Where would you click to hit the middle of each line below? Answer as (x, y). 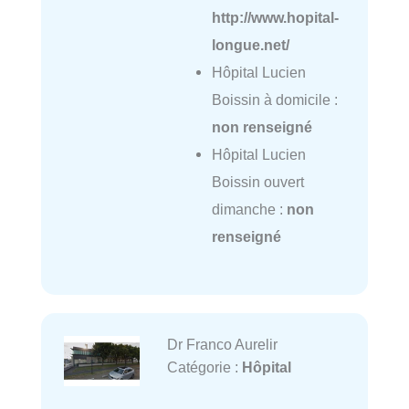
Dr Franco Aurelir (222, 345)
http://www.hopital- (275, 17)
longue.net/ (250, 44)
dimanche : (249, 209)
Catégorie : (204, 367)
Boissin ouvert (257, 181)
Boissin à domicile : (274, 99)
